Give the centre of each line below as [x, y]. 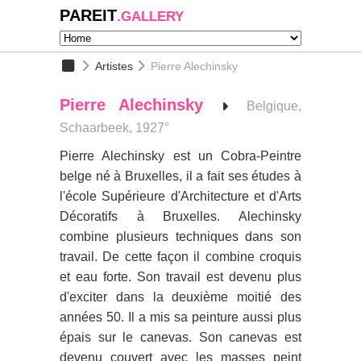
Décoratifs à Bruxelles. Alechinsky [180, 216]
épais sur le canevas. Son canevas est [180, 337]
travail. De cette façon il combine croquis [180, 257]
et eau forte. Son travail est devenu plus [180, 277]
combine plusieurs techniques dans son [180, 237]
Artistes [114, 66]
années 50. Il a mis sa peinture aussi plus [180, 317]
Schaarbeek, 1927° [114, 128]
